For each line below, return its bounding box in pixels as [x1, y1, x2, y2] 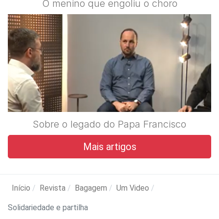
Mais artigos [83, 140, 136, 153]
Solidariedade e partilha [8, 202, 88, 212]
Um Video [116, 183, 149, 193]
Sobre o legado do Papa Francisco [33, 118, 186, 130]
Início [12, 183, 30, 193]
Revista [40, 183, 66, 193]
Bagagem [75, 183, 107, 193]
